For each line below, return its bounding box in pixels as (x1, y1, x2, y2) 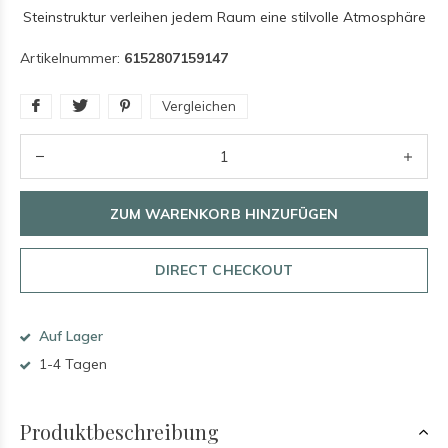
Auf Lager (35, 327, 103, 345)
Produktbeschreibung (20, 418, 219, 445)
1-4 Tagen (35, 355, 107, 373)
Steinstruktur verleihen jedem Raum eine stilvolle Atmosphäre (22, 8, 426, 26)
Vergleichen (162, 98, 236, 114)
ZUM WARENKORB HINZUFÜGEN (110, 204, 338, 223)
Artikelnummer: (20, 49, 124, 67)
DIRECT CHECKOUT (155, 261, 293, 279)
